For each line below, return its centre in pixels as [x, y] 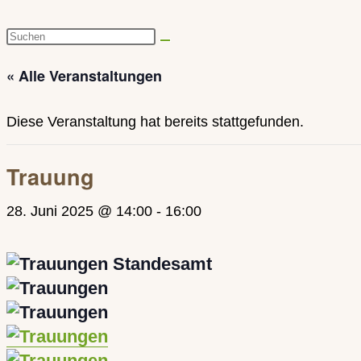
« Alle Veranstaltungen [84, 76]
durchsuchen [47, 86]
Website [32, 60]
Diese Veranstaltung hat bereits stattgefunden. [155, 122]
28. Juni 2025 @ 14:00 [79, 211]
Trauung [50, 176]
